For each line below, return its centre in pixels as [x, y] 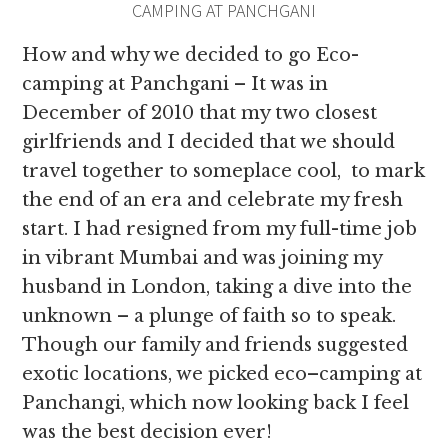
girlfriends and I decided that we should [209, 142]
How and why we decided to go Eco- [191, 55]
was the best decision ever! [147, 432]
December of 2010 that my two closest [200, 113]
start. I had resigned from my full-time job [220, 229]
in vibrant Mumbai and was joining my [202, 258]
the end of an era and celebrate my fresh [213, 200]
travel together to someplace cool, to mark [224, 171]
